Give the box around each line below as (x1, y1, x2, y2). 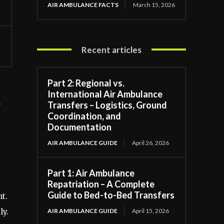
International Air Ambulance (47, 88, 163, 99)
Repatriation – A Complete (47, 178, 155, 189)
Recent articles (81, 44, 142, 55)
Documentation (47, 121, 112, 132)
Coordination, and (47, 110, 121, 121)
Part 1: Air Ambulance (47, 167, 135, 178)
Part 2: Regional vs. (47, 77, 125, 88)
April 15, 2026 (132, 206, 169, 214)
